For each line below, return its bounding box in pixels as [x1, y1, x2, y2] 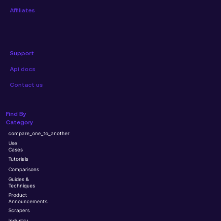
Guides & [8, 177, 29, 183]
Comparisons [8, 166, 39, 172]
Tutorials [8, 156, 29, 162]
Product [8, 192, 28, 198]
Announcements [8, 198, 48, 204]
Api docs [10, 67, 36, 73]
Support [10, 51, 34, 57]
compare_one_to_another [8, 131, 70, 137]
